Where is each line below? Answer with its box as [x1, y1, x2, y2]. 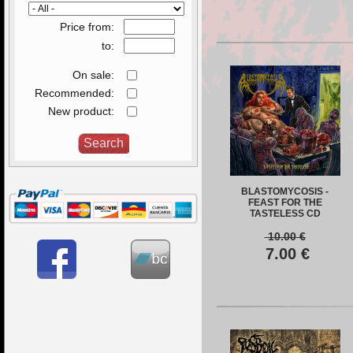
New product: [48, 105, 114, 117]
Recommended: [35, 87, 114, 99]
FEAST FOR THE [247, 197, 322, 208]
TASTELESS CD [249, 208, 321, 219]
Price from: [60, 20, 114, 33]
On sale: [72, 69, 114, 81]
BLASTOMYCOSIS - [241, 186, 329, 197]
